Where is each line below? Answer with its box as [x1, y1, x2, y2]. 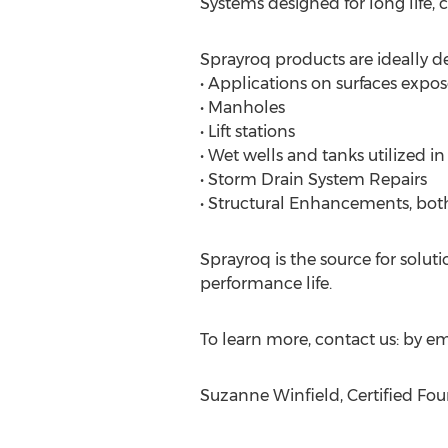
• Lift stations [199, 122, 295, 141]
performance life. [199, 274, 332, 293]
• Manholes [199, 98, 285, 117]
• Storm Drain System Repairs [199, 170, 427, 189]
